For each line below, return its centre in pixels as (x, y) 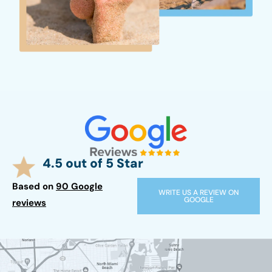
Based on (34, 187)
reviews (29, 203)
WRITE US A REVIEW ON (199, 193)
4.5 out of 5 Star (93, 164)
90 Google (79, 187)
